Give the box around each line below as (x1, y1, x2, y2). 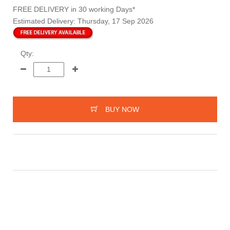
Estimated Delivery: (13, 17, 78, 25)
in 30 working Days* (71, 5, 135, 13)
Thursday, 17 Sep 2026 (78, 17, 154, 25)
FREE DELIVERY (13, 5, 71, 13)
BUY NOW (105, 105, 139, 114)
